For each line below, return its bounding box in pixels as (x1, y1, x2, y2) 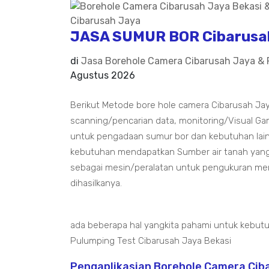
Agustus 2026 (70, 70, 135, 81)
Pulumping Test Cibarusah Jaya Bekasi (70, 235, 231, 246)
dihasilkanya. (70, 178, 122, 189)
